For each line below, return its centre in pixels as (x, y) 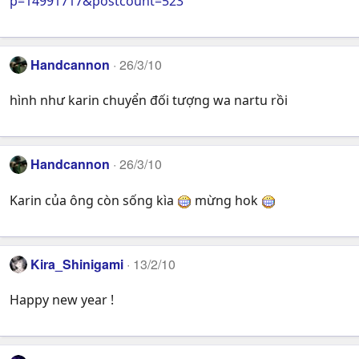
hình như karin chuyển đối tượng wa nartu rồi (149, 101)
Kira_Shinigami (77, 264)
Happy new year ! (62, 300)
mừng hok (226, 200)
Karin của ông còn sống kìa (93, 200)
